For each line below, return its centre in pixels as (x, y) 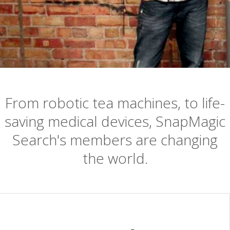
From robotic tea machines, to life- (115, 103)
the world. (115, 158)
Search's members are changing (115, 140)
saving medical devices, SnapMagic (115, 121)
